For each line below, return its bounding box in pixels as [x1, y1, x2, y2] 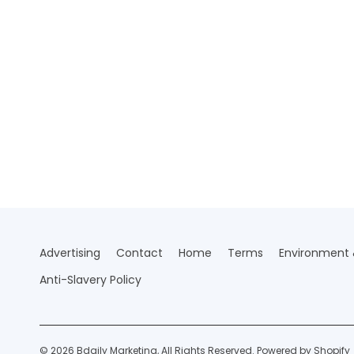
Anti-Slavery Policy [40, 272, 141, 288]
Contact [116, 245, 163, 261]
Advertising [40, 245, 100, 261]
